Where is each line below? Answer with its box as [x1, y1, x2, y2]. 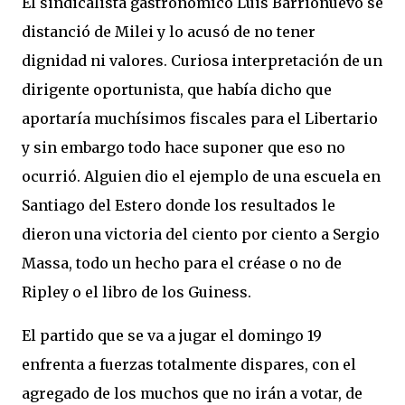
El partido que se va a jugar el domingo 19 [22, 326, 322, 344]
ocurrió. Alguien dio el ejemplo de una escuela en [22, 167, 381, 185]
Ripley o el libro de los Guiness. [22, 283, 251, 301]
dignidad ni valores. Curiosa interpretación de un [22, 52, 382, 70]
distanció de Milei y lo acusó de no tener [22, 23, 316, 41]
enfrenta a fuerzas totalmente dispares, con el [22, 355, 356, 373]
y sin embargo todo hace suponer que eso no [22, 138, 345, 156]
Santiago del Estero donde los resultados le [22, 196, 335, 214]
